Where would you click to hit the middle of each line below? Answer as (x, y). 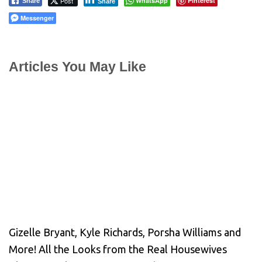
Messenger (37, 18)
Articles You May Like (77, 67)
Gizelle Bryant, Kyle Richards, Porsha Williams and (125, 232)
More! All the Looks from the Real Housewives (118, 249)
